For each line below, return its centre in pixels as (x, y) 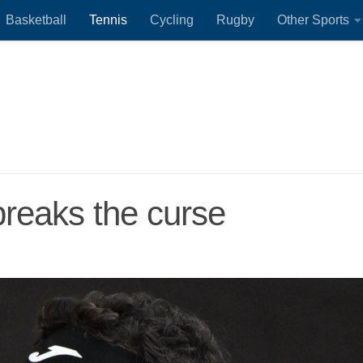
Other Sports (313, 20)
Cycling (172, 20)
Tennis (108, 20)
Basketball (36, 20)
